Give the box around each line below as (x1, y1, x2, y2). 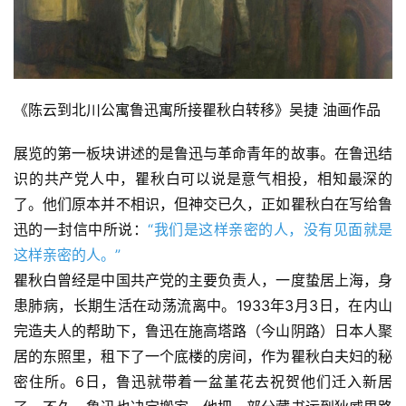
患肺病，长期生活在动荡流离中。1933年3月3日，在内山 (14, 295, 392, 314)
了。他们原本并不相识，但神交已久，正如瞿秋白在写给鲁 (14, 194, 392, 213)
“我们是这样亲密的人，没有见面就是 (148, 219, 393, 238)
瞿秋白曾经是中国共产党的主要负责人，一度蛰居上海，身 (14, 270, 392, 289)
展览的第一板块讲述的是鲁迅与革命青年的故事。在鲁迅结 (14, 143, 392, 162)
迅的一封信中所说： (14, 219, 149, 238)
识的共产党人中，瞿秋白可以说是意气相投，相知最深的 (14, 169, 392, 188)
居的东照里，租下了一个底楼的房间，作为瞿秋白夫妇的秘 (14, 346, 392, 365)
